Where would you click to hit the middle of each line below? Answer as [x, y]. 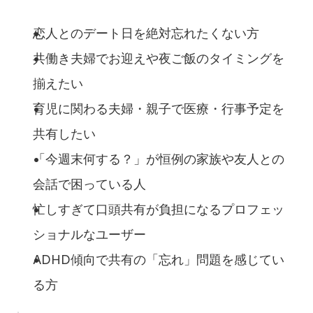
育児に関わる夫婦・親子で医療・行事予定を [159, 108]
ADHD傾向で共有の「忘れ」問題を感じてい [159, 259]
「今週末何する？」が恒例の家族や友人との [159, 159]
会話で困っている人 [89, 184]
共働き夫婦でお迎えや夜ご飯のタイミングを [159, 58]
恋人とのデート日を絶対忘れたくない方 [146, 33]
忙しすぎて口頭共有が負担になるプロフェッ [159, 209]
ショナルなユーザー [89, 234]
